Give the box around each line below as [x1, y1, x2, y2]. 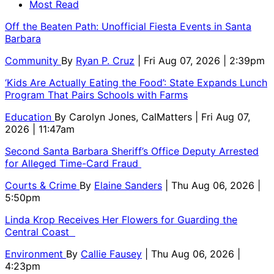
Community [5, 54, 61, 67]
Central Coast [5, 225, 75, 238]
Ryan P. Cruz [76, 54, 135, 67]
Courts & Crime [5, 179, 80, 191]
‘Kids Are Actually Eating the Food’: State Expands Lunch [5, 76, 267, 89]
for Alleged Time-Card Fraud [5, 157, 141, 169]
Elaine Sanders [94, 179, 162, 191]
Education [5, 110, 54, 123]
